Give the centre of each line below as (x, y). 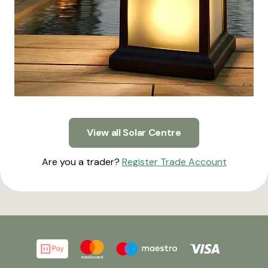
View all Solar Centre (134, 133)
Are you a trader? (82, 162)
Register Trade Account (174, 162)
